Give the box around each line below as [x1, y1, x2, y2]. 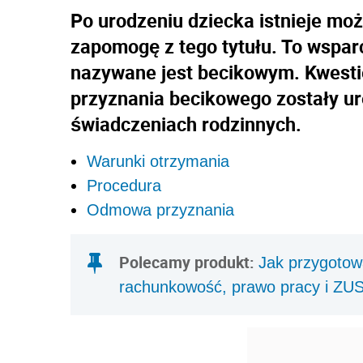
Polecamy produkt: [119, 250, 258, 273]
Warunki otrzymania [87, 152, 229, 170]
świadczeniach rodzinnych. [70, 110, 301, 137]
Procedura [87, 176, 161, 194]
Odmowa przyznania [87, 200, 234, 219]
